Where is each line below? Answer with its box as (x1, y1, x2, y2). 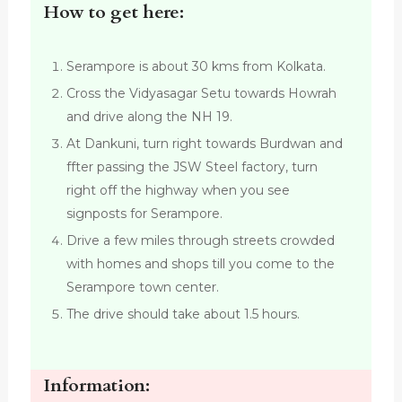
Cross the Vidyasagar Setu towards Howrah (66, 85, 336, 102)
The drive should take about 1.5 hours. (66, 306, 300, 323)
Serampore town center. (66, 279, 219, 296)
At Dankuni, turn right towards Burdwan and (66, 135, 343, 153)
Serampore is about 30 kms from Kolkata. (66, 58, 326, 75)
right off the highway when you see (66, 182, 290, 199)
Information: (43, 373, 150, 398)
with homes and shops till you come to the (66, 256, 335, 273)
